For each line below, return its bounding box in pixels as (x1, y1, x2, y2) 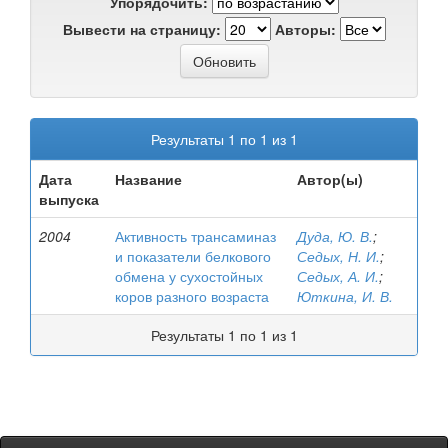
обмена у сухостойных (115, 266, 263, 286)
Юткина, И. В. (297, 286, 393, 306)
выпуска (39, 189, 99, 209)
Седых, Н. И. (297, 246, 380, 266)
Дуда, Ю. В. (297, 226, 373, 246)
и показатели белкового (115, 246, 271, 266)
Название (115, 169, 182, 189)
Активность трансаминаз (115, 226, 276, 246)
